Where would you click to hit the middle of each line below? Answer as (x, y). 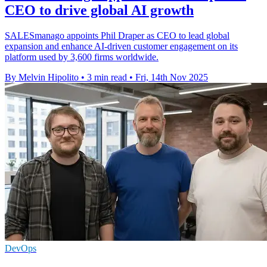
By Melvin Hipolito (42, 77)
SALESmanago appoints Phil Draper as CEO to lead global (117, 35)
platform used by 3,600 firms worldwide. (82, 57)
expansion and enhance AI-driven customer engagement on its (121, 46)
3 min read (107, 77)
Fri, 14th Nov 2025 (172, 77)
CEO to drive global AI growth (99, 10)
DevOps (21, 248)
